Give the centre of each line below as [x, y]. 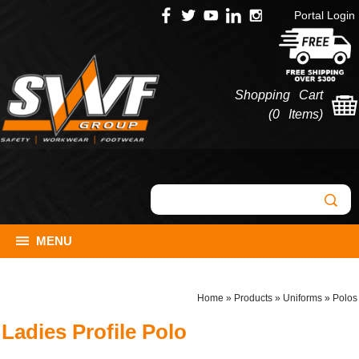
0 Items [296, 114]
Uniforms [302, 298]
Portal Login [325, 15]
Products [253, 298]
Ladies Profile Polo [95, 332]
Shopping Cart [279, 95]
